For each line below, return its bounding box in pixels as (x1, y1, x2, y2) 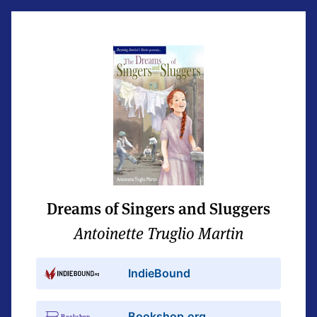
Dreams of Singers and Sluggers (47, 199, 270, 219)
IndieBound (128, 266, 191, 280)
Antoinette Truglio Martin (74, 224, 243, 243)
